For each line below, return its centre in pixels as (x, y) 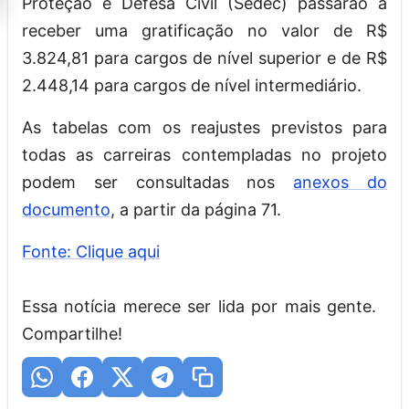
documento (66, 209)
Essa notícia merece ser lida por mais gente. (199, 306)
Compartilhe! (72, 333)
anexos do (341, 182)
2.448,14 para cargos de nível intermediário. (194, 85)
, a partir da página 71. (198, 209)
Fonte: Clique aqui (91, 251)
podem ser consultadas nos (158, 182)
